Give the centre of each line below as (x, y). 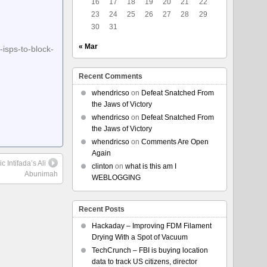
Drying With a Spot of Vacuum (139, 237)
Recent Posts (101, 209)
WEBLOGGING (116, 178)
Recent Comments (110, 76)
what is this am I (150, 166)
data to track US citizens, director (144, 262)
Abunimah (41, 174)
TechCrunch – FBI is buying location (150, 250)
